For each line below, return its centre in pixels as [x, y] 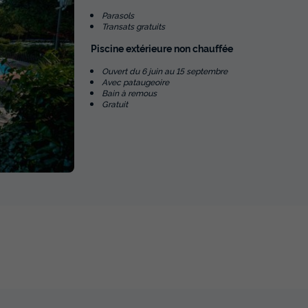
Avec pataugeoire [135, 81]
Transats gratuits [133, 25]
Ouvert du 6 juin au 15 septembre [165, 70]
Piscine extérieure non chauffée [162, 47]
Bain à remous [129, 92]
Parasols [118, 14]
